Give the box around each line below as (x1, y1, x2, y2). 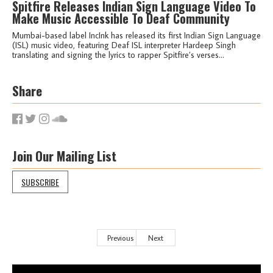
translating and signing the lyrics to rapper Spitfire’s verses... (12, 49, 224, 60)
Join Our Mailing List (12, 146, 116, 165)
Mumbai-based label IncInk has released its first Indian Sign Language (12, 29, 261, 41)
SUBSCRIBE (21, 175, 59, 188)
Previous (107, 232, 133, 243)
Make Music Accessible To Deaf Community (12, 9, 230, 27)
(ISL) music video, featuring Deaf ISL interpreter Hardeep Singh (12, 39, 236, 51)
